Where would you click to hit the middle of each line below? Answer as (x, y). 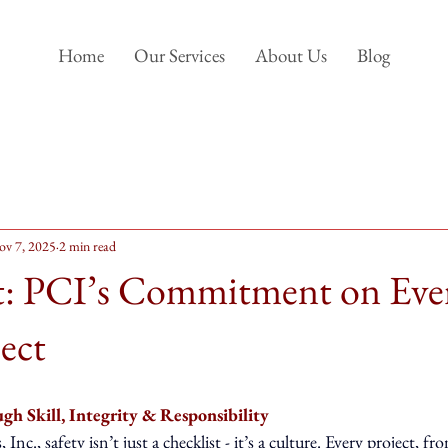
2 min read (87, 245)
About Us (291, 55)
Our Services (179, 55)
